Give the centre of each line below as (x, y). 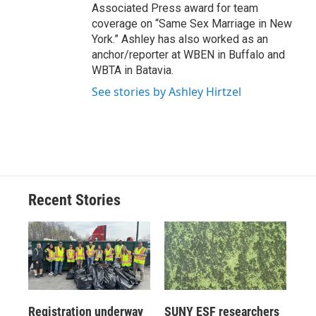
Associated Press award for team (175, 8)
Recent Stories (74, 200)
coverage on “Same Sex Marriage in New (192, 24)
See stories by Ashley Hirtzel (166, 92)
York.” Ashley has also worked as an (180, 39)
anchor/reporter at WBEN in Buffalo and (188, 55)
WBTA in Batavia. (133, 71)
